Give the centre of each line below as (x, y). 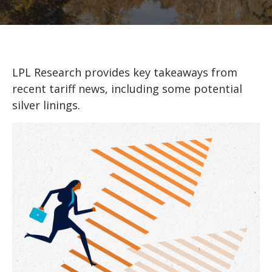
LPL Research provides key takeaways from (125, 72)
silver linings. (46, 105)
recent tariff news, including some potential (127, 89)
